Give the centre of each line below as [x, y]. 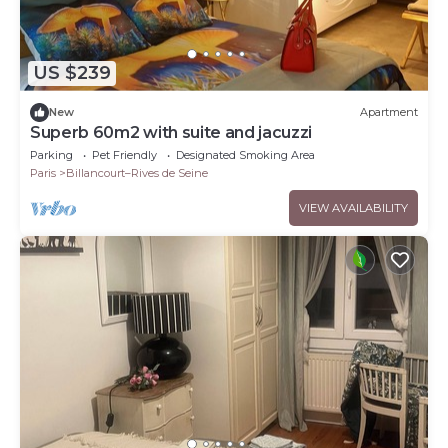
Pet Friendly [124, 154]
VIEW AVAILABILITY [353, 207]
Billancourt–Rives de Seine [137, 172]
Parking [51, 154]
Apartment [389, 112]
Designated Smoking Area [245, 154]
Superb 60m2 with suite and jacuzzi [171, 132]
